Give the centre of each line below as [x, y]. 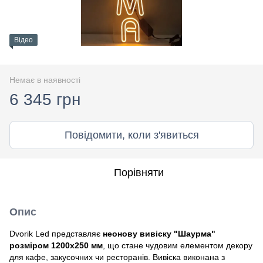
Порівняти [139, 172]
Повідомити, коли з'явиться [131, 135]
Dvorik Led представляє [56, 233]
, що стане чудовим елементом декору [178, 245]
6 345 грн [45, 99]
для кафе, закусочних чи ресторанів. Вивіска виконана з [117, 257]
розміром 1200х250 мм [56, 245]
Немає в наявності [45, 80]
